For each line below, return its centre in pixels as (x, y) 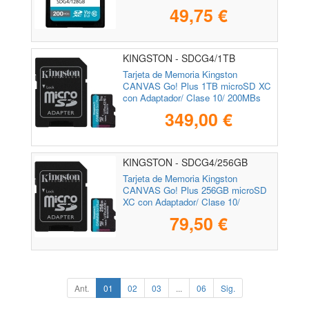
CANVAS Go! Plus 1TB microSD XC (197, 86)
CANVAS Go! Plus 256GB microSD (195, 190)
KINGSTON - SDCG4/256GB (185, 162)
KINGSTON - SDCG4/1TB (179, 58)
